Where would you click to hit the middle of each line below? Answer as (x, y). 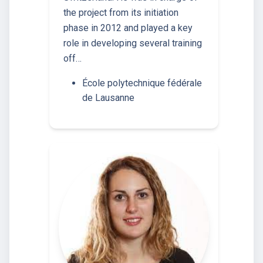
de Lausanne (108, 97)
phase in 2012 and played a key (128, 28)
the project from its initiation (121, 12)
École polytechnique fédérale (142, 83)
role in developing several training (133, 43)
